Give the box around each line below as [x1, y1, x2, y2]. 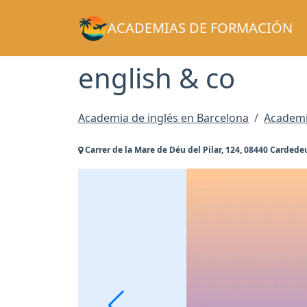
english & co [78, 59, 235, 97]
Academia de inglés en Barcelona [78, 110, 249, 126]
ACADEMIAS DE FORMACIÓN [107, 19, 293, 37]
